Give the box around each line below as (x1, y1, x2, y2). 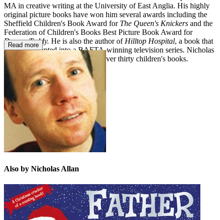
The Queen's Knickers (120, 19, 188, 28)
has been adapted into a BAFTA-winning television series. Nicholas (4, 46, 214, 55)
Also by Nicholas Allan (4, 165, 79, 173)
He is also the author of (49, 37, 125, 46)
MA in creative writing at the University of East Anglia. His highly (4, 1, 210, 10)
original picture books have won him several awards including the (4, 10, 207, 19)
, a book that (175, 37, 213, 46)
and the (188, 19, 213, 28)
